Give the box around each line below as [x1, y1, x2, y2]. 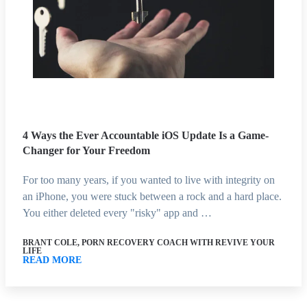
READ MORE [23, 254, 82, 265]
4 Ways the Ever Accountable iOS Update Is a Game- [23, 129, 269, 141]
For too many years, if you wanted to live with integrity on [23, 173, 275, 186]
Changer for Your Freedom [23, 144, 150, 156]
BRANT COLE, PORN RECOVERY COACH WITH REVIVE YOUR [23, 237, 275, 247]
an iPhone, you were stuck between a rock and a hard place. [23, 190, 282, 202]
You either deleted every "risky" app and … [23, 206, 212, 219]
